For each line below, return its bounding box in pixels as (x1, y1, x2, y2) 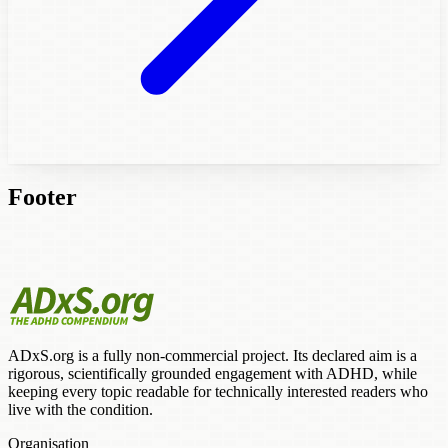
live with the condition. (8, 400, 153, 418)
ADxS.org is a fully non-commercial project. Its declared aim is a (8, 346, 417, 364)
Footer (8, 183, 77, 210)
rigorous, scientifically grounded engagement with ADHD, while (8, 364, 417, 382)
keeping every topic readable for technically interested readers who (8, 382, 428, 400)
